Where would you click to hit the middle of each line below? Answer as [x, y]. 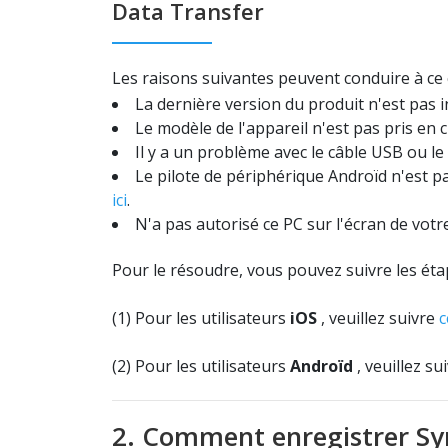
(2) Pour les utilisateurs [201, 366]
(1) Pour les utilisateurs [201, 318]
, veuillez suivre [380, 318]
